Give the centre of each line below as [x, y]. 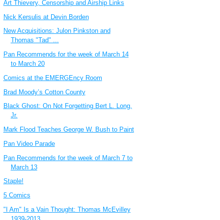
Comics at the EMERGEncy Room [53, 78]
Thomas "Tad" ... [35, 40]
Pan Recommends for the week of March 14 [66, 55]
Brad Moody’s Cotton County [44, 92]
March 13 [24, 167]
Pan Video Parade [29, 143]
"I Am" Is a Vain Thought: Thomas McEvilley [67, 209]
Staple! [13, 181]
